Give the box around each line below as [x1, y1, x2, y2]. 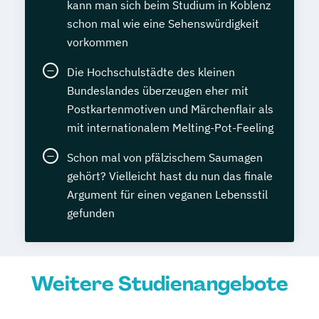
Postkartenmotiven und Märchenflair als [67, 102, 273, 116]
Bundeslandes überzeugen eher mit [67, 83, 249, 98]
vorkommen [67, 35, 128, 49]
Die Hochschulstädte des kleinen [67, 65, 235, 79]
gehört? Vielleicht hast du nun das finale [67, 169, 273, 183]
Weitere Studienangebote [31, 271, 288, 297]
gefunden [67, 206, 115, 220]
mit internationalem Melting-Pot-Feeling [67, 120, 273, 135]
